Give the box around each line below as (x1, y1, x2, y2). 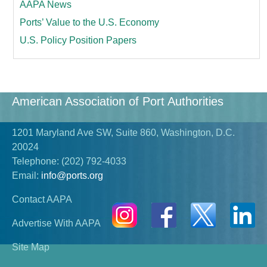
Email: (12, 170, 39, 181)
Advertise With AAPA (12, 218, 101, 229)
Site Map (12, 242, 49, 253)
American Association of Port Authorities (12, 95, 223, 108)
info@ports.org (41, 170, 103, 181)
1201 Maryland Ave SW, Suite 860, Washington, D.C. (12, 128, 235, 138)
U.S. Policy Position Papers (20, 35, 137, 46)
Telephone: (12, 156, 59, 167)
